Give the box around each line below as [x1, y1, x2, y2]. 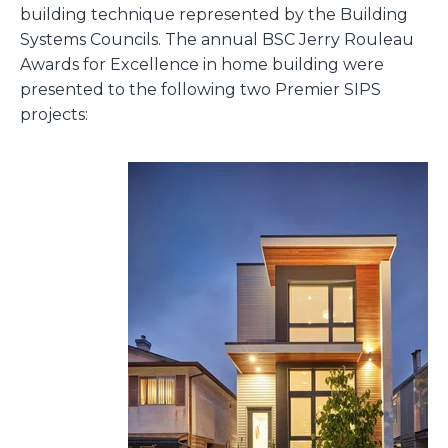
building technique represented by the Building [20, 4, 408, 24]
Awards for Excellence [20, 54, 199, 74]
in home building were [199, 54, 384, 74]
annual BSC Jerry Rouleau [201, 29, 414, 49]
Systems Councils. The [20, 29, 201, 49]
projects [20, 104, 85, 124]
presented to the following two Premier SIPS [20, 79, 381, 99]
